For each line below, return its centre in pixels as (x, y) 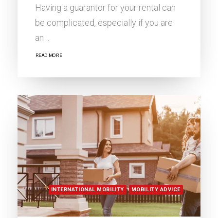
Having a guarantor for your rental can (105, 7)
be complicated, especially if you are (104, 22)
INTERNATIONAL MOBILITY (87, 189)
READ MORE (49, 55)
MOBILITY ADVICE (156, 189)
